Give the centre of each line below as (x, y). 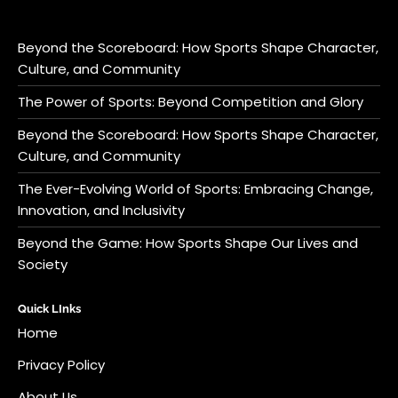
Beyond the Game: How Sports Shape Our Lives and (188, 243)
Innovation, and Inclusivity (101, 211)
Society (43, 265)
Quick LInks (49, 309)
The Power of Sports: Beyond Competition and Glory (191, 102)
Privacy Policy (61, 365)
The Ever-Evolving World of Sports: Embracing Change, (195, 189)
